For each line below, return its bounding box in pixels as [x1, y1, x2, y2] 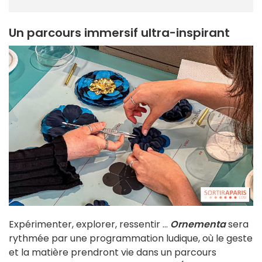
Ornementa [170, 217, 226, 231]
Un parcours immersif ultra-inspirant [9, 24, 230, 41]
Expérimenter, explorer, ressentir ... [9, 217, 170, 231]
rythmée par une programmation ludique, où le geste [9, 231, 253, 245]
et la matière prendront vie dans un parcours [9, 245, 216, 259]
